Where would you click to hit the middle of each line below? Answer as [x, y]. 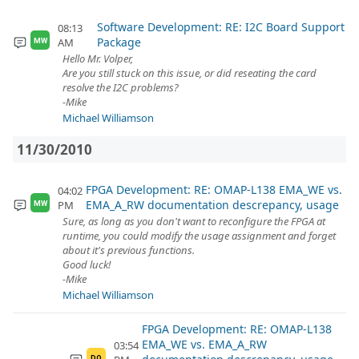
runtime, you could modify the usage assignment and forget [199, 236]
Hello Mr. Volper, [98, 58]
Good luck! [87, 264]
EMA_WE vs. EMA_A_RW [204, 344]
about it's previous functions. [129, 250]
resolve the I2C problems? [121, 87]
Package [119, 42]
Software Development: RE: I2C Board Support [221, 27]
